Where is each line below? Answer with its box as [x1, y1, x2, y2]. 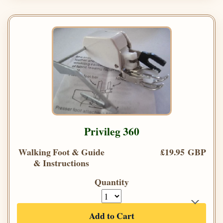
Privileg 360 [84, 123, 139, 139]
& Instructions [33, 156, 89, 170]
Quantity [94, 175, 129, 189]
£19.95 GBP [160, 145, 206, 159]
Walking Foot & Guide [18, 145, 105, 159]
